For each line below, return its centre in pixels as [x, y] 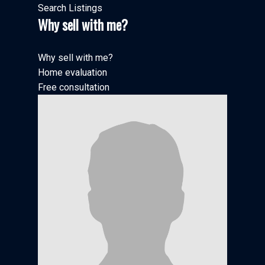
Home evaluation [72, 73]
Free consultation [74, 88]
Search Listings [70, 8]
